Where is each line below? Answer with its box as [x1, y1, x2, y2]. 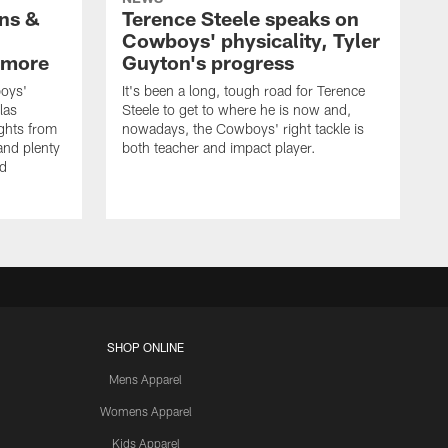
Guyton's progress [122, 50, 294, 75]
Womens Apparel [99, 404, 192, 419]
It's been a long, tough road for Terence [122, 82, 365, 100]
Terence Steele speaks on [122, 6, 359, 31]
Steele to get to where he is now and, [122, 101, 351, 119]
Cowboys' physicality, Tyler [122, 28, 380, 53]
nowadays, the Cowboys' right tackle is [122, 120, 364, 138]
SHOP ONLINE [107, 340, 184, 355]
